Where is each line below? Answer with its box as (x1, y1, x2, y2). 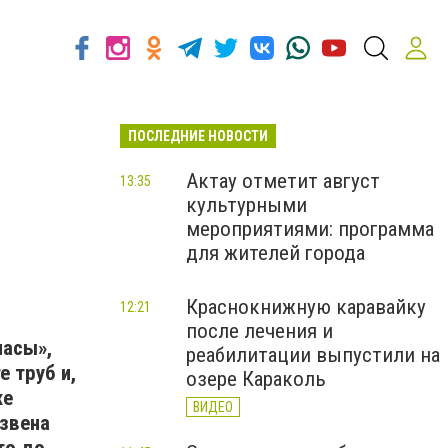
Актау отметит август (186, 169, 380, 193)
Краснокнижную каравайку (186, 295, 426, 319)
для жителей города (186, 241, 365, 265)
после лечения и (186, 319, 333, 343)
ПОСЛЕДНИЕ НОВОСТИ (128, 128, 268, 144)
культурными (186, 193, 307, 217)
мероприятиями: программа (186, 217, 434, 241)
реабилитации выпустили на (186, 343, 440, 367)
